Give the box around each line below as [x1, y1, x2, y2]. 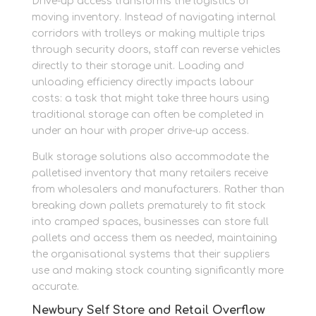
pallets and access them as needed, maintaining [31, 233, 277, 243]
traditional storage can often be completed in [31, 109, 264, 120]
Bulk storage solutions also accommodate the [31, 152, 269, 162]
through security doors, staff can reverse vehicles [31, 44, 281, 55]
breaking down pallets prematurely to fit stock [31, 200, 266, 211]
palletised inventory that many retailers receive [31, 168, 268, 178]
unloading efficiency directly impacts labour [31, 77, 254, 87]
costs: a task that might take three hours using [31, 93, 269, 104]
